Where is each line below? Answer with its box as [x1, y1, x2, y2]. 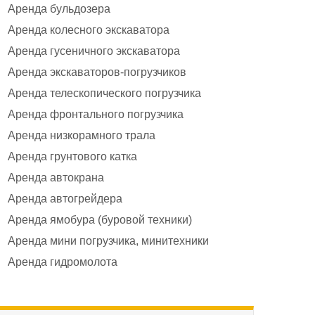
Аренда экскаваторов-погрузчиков [8, 66, 186, 78]
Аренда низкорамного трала [8, 129, 155, 141]
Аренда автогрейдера [8, 193, 122, 205]
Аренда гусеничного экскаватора [8, 45, 180, 57]
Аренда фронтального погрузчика [8, 108, 184, 120]
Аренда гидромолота [8, 256, 117, 268]
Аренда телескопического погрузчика [8, 87, 201, 99]
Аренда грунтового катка [8, 150, 137, 162]
